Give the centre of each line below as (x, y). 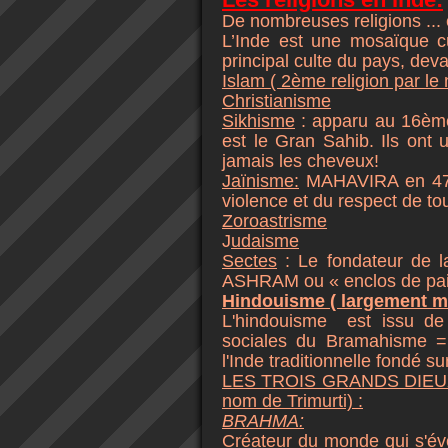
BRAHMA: (263, 421)
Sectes (249, 261)
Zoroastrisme (274, 221)
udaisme (265, 241)
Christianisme (276, 101)
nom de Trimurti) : (292, 401)
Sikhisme (258, 121)
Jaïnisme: (260, 181)
